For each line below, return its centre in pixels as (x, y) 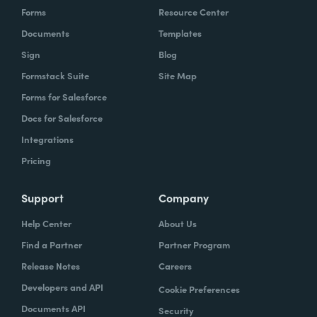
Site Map (178, 75)
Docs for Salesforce (62, 117)
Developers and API (62, 287)
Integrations (47, 139)
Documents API (53, 308)
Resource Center (194, 11)
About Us (178, 223)
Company (184, 197)
